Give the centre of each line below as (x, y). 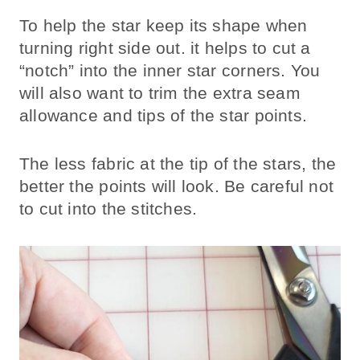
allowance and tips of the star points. (163, 116)
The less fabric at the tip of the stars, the (178, 164)
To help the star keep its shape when (164, 26)
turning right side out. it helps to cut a (165, 48)
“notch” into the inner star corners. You (170, 71)
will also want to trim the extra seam (160, 93)
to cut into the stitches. (108, 209)
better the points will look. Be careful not (177, 186)
